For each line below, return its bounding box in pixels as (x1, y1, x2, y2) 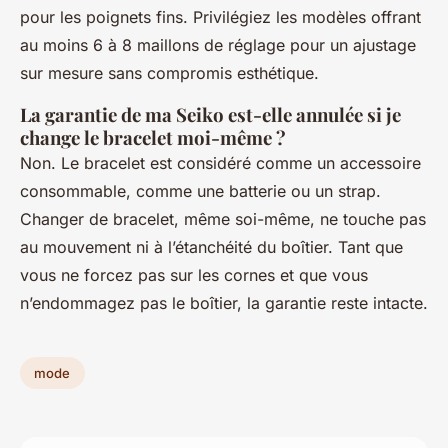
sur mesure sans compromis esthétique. (20, 63, 319, 84)
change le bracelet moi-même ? (20, 125, 286, 151)
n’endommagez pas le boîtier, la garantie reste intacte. (20, 293, 428, 314)
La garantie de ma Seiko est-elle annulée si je (20, 102, 401, 128)
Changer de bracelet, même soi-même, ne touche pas (20, 209, 426, 230)
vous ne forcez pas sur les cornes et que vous (20, 265, 368, 286)
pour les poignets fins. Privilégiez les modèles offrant (20, 7, 421, 28)
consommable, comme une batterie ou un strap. (20, 181, 381, 202)
